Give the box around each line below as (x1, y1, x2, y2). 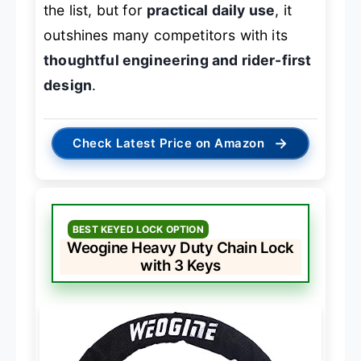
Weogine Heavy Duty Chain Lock (67, 238, 294, 257)
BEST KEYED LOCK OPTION (73, 222, 204, 235)
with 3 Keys (140, 255, 221, 275)
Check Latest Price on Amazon (73, 135, 265, 151)
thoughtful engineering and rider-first (44, 51, 312, 68)
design (44, 76, 93, 93)
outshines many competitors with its (44, 26, 288, 44)
